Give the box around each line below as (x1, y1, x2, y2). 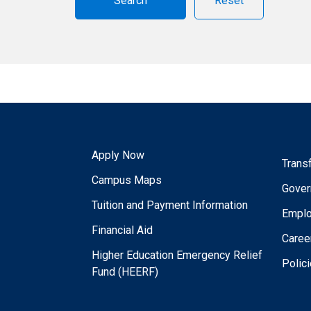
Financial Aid (92, 224, 153, 237)
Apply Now (92, 149, 144, 162)
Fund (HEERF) (92, 265, 158, 279)
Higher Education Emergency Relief (92, 249, 262, 262)
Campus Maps (92, 174, 162, 187)
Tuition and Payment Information (92, 199, 248, 212)
